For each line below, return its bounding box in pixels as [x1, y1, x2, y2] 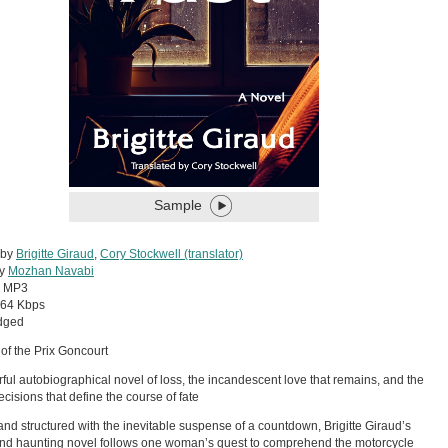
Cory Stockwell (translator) [100, 246, 243, 261]
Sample [154, 196, 202, 213]
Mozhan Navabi [8, 263, 94, 278]
